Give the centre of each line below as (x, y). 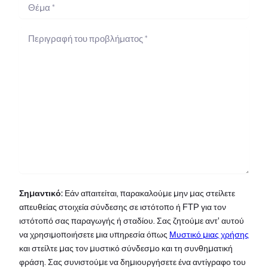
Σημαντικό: (41, 193)
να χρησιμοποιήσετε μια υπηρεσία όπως (94, 234)
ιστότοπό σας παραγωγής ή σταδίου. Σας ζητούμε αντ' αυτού (132, 220)
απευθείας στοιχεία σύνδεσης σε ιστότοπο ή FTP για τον (123, 206)
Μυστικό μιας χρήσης (209, 234)
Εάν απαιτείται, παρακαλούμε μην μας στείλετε (149, 193)
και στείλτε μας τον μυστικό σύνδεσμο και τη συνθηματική (126, 248)
